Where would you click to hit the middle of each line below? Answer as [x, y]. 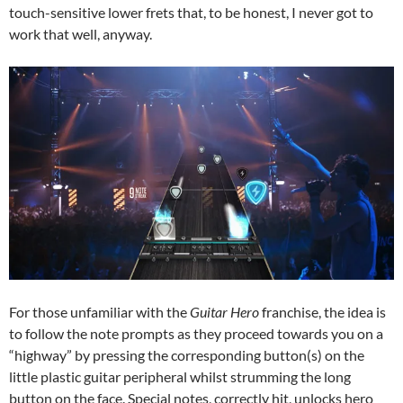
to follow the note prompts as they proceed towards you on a [196, 334]
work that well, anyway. [81, 34]
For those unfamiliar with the [99, 312]
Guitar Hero [224, 312]
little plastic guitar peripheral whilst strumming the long [180, 377]
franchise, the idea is [322, 312]
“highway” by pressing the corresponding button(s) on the [187, 355]
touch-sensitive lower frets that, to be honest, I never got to [191, 13]
